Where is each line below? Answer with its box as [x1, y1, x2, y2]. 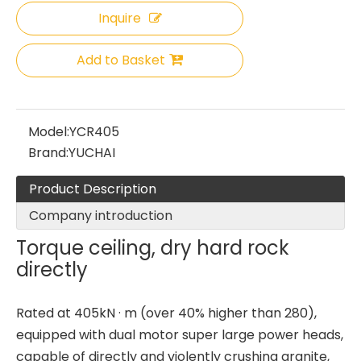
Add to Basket [77, 51, 165, 69]
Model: [28, 122, 69, 141]
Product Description [29, 180, 156, 198]
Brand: [28, 143, 68, 162]
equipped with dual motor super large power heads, [16, 326, 343, 344]
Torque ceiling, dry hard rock [16, 234, 289, 261]
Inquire [98, 9, 141, 27]
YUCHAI [68, 143, 115, 162]
